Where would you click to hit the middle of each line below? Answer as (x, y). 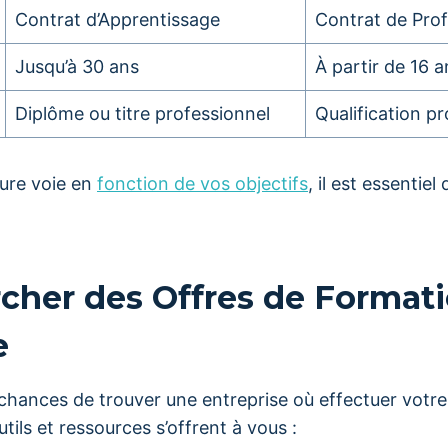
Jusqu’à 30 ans (77, 66)
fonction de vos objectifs (202, 183)
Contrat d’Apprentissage (117, 19)
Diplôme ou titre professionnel (142, 113)
